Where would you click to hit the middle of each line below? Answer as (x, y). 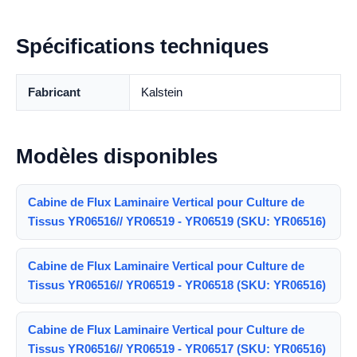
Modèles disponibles (117, 156)
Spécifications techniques (142, 46)
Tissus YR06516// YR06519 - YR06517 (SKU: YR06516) (177, 348)
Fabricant (54, 92)
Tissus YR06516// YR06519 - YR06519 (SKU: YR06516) (177, 221)
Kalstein (162, 92)
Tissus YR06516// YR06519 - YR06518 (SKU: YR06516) (177, 284)
